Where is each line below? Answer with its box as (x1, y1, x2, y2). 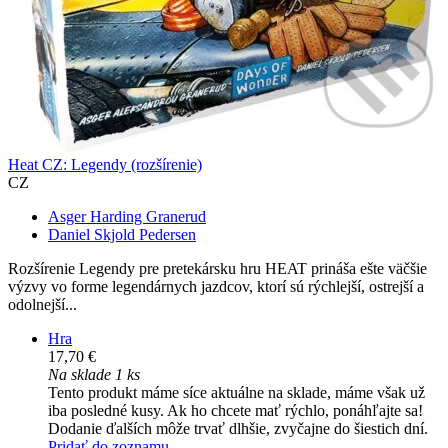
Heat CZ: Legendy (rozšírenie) (8, 156, 202, 174)
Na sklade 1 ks (48, 366, 140, 384)
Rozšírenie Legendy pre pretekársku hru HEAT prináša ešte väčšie (8, 260, 427, 278)
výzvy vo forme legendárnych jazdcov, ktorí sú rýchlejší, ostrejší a (8, 278, 424, 296)
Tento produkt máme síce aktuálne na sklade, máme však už (48, 384, 425, 402)
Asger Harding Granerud (48, 208, 206, 226)
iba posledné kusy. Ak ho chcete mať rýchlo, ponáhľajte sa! (48, 402, 423, 420)
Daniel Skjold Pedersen (48, 226, 196, 244)
